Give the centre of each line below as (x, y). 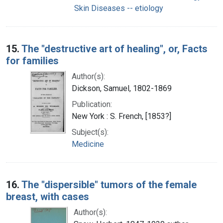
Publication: (92, 104)
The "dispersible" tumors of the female (109, 184)
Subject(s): (90, 132)
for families (32, 60)
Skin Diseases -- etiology (119, 8)
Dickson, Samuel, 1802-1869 (122, 88)
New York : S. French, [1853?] (121, 116)
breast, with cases (48, 196)
